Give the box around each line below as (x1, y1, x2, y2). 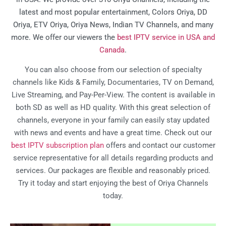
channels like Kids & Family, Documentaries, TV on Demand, (12, 78, 214, 87)
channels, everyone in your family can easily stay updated (17, 116, 209, 125)
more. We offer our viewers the (11, 33, 117, 42)
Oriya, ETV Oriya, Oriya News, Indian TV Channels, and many (13, 20, 213, 29)
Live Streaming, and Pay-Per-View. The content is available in (11, 90, 215, 100)
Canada (99, 45, 125, 54)
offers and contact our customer (103, 141, 215, 150)
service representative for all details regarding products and (13, 153, 213, 163)
